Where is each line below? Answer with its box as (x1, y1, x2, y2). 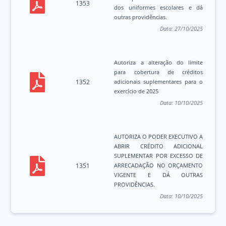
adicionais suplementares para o (114, 78, 203, 86)
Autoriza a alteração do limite (114, 59, 203, 67)
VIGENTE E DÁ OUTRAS (114, 171, 203, 179)
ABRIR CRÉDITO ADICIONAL (114, 142, 203, 150)
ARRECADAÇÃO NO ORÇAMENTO (114, 161, 203, 169)
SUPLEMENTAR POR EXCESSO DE (114, 152, 203, 160)
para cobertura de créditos (114, 68, 203, 76)
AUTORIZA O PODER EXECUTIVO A (114, 133, 203, 141)
